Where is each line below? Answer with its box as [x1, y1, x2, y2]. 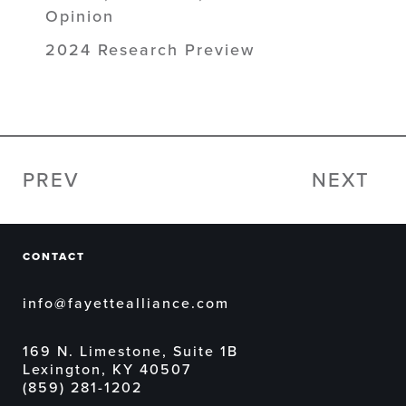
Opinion [45, 5, 114, 26]
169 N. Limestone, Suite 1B [23, 342, 238, 361]
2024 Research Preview [45, 39, 255, 60]
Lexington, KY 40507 [23, 360, 191, 379]
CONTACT [23, 249, 85, 263]
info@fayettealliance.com [23, 294, 229, 313]
